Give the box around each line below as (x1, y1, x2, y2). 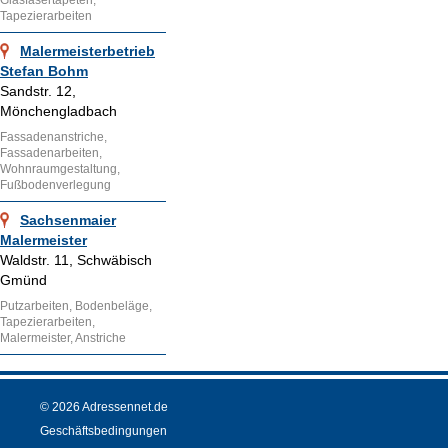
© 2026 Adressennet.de (40, 400, 168, 415)
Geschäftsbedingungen (40, 424, 167, 439)
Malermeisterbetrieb (20, 43, 155, 60)
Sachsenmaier (20, 212, 116, 229)
